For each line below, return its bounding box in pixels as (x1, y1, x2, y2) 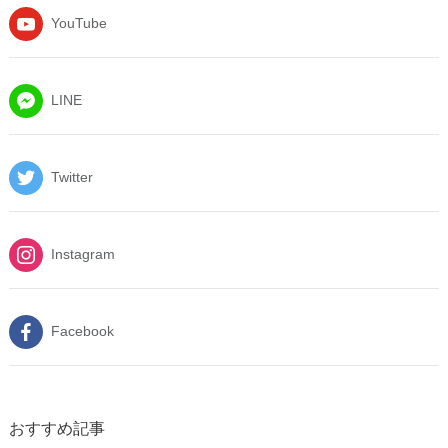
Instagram (51, 245, 115, 262)
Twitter (51, 168, 93, 185)
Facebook (51, 322, 114, 339)
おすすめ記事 (9, 420, 105, 437)
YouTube (51, 14, 107, 31)
